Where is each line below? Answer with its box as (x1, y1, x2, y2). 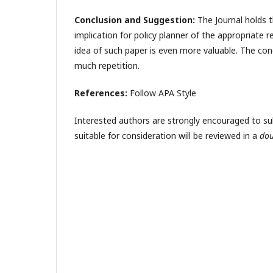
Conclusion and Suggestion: (74, 14, 195, 26)
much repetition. (74, 60, 140, 71)
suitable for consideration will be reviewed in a (74, 130, 260, 141)
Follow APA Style (127, 87, 196, 99)
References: (74, 87, 127, 99)
